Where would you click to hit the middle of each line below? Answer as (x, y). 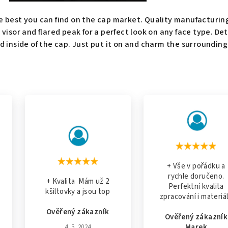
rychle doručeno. (196, 176)
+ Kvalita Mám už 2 (78, 181)
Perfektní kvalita (196, 187)
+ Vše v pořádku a (196, 166)
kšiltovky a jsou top (78, 192)
